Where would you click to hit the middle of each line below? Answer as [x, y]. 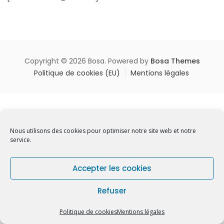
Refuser [112, 190]
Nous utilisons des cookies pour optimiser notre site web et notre [103, 131]
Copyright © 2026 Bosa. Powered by [87, 61]
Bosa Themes [175, 61]
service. [21, 140]
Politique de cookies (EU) [77, 73]
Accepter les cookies [112, 168]
